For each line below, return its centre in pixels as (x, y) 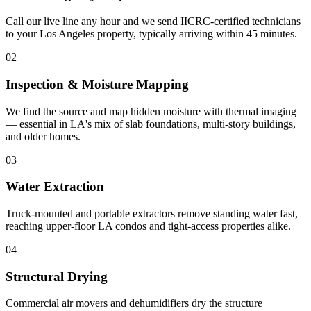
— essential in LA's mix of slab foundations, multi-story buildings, (151, 124)
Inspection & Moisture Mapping (97, 84)
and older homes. (43, 136)
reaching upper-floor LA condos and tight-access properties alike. (148, 226)
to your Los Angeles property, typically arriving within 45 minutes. (151, 34)
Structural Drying (57, 276)
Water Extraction (55, 187)
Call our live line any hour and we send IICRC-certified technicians (153, 22)
